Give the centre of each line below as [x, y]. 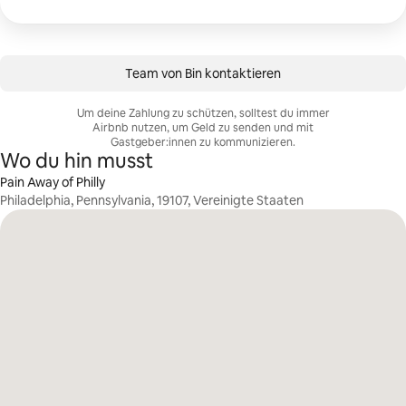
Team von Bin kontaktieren [203, 73]
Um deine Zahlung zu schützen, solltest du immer [203, 113]
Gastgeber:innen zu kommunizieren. [203, 142]
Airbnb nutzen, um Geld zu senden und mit [203, 128]
